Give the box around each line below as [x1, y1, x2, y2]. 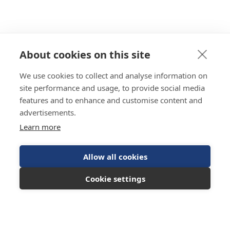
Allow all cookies [83, 151, 147, 162]
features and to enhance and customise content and [20, 95, 202, 105]
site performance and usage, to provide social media [20, 83, 205, 93]
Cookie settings [85, 173, 145, 184]
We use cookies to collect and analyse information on [20, 70, 207, 81]
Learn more [20, 122, 61, 132]
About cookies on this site [20, 48, 150, 62]
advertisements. [20, 107, 76, 118]
